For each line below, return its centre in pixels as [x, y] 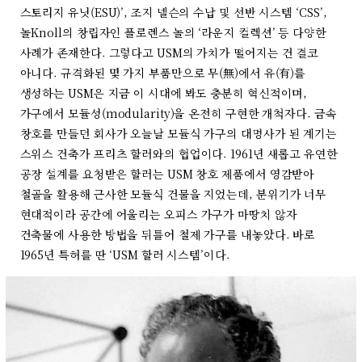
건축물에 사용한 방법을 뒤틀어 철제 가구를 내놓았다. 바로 [168, 234]
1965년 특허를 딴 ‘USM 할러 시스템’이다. [125, 255]
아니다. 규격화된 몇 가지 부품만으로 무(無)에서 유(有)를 [163, 73]
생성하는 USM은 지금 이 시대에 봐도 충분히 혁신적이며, [164, 93]
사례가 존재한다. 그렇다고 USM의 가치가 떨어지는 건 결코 [169, 53]
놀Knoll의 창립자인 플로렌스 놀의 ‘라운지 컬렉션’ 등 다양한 [173, 32]
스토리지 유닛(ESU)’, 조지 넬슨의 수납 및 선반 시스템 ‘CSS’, [173, 12]
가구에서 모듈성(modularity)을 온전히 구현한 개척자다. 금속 [178, 113]
